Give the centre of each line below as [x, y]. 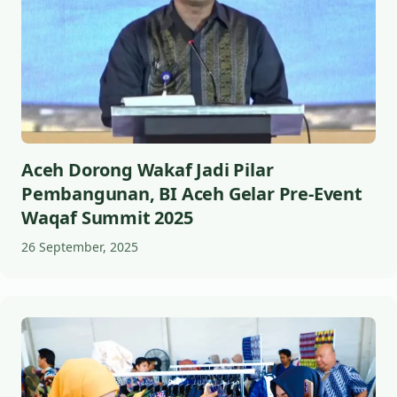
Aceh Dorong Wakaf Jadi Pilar [148, 170]
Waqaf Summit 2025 [107, 218]
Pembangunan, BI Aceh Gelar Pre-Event [192, 194]
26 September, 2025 [80, 247]
